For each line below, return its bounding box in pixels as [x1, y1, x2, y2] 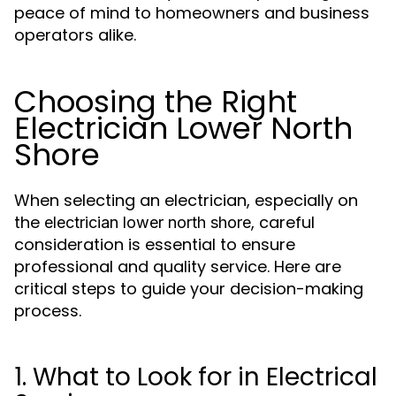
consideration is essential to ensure [14, 233, 295, 255]
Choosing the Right [14, 80, 297, 123]
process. [14, 300, 81, 322]
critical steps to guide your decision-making [14, 278, 363, 300]
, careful [251, 211, 315, 233]
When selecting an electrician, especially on [14, 189, 358, 211]
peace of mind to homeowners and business [14, 2, 369, 24]
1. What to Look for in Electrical [14, 360, 377, 394]
